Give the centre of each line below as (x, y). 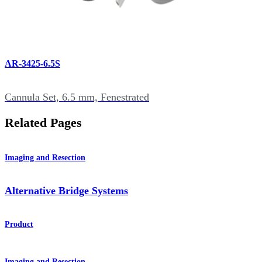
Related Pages (43, 123)
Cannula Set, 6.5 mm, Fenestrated (77, 97)
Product (19, 225)
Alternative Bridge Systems (66, 191)
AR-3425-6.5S (32, 63)
